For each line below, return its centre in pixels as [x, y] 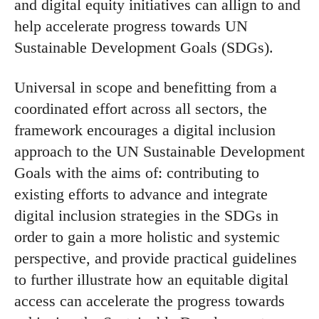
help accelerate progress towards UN [131, 26]
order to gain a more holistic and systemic [147, 236]
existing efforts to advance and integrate [141, 194]
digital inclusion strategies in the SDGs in [146, 215]
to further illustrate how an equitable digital [151, 279]
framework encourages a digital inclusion [145, 130]
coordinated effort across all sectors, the [141, 108]
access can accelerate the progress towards [150, 300]
